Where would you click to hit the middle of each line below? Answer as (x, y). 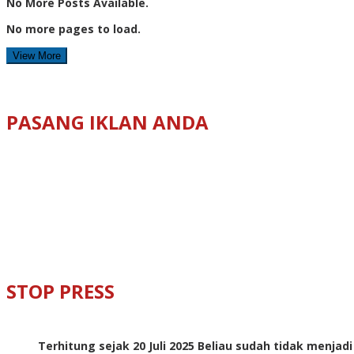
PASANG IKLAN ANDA (107, 122)
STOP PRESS (60, 291)
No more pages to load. (73, 28)
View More (37, 55)
